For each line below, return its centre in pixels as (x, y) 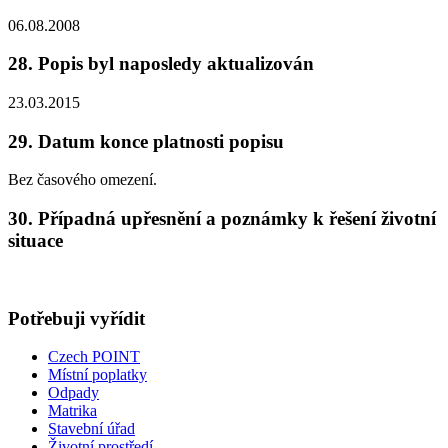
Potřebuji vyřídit (76, 318)
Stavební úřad (91, 429)
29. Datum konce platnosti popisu (146, 141)
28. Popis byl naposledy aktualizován (161, 64)
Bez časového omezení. (82, 180)
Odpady (73, 393)
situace (35, 241)
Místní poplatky (97, 375)
